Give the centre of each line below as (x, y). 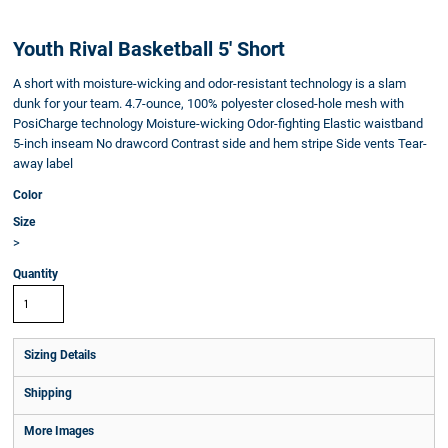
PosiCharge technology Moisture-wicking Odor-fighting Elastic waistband (218, 123)
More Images (59, 431)
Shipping (48, 393)
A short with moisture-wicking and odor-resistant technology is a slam (209, 83)
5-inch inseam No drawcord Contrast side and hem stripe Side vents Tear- (220, 143)
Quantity (35, 274)
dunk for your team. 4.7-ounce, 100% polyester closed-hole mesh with (208, 103)
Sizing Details (60, 355)
